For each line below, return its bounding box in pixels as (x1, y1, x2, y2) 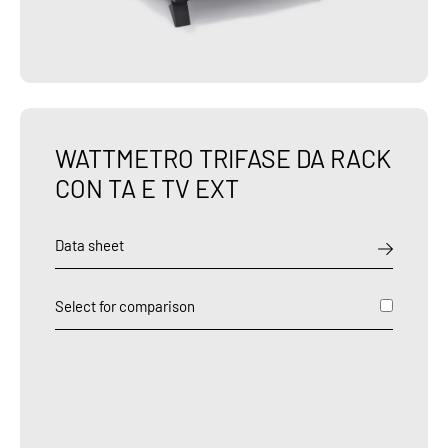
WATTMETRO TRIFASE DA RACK (55, 142, 391, 173)
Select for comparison (55, 296, 195, 315)
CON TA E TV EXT (55, 172, 239, 203)
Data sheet (55, 235, 124, 254)
